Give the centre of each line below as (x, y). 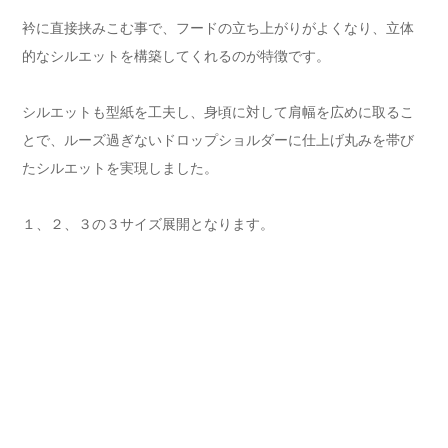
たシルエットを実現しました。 (120, 167)
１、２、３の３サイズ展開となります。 (148, 223)
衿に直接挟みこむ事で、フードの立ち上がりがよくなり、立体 (218, 27)
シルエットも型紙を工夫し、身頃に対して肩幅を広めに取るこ (218, 111)
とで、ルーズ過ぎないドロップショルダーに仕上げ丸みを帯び (218, 139)
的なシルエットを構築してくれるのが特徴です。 (176, 55)
